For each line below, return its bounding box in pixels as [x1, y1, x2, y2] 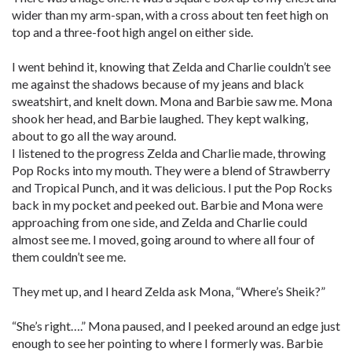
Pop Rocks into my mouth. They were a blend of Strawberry [12, 163, 330, 178]
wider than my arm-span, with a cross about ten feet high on [12, 7, 328, 22]
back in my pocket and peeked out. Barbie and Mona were [12, 197, 323, 212]
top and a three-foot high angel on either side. [12, 24, 253, 39]
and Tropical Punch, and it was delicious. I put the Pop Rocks [12, 180, 332, 195]
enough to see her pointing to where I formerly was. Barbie [12, 335, 323, 350]
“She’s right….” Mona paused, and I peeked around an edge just [12, 318, 340, 333]
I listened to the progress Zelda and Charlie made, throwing [12, 145, 326, 160]
